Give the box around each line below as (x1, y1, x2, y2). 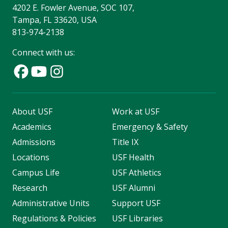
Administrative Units (12, 197, 90, 209)
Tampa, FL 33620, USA (12, 14, 97, 26)
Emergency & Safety (111, 121, 188, 133)
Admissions (12, 136, 55, 148)
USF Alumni (111, 182, 155, 194)
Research (12, 182, 47, 194)
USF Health (111, 152, 154, 163)
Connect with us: (12, 47, 75, 59)
